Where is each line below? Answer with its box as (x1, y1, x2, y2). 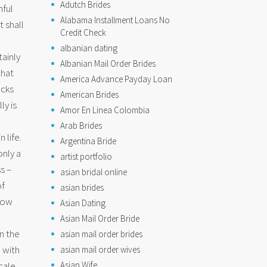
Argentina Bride (60, 135, 116, 147)
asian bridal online (60, 166, 127, 178)
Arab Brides (60, 120, 102, 131)
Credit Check (60, 27, 106, 38)
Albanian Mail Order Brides (60, 58, 156, 69)
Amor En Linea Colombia (60, 104, 150, 116)
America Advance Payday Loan (60, 73, 172, 85)
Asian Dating (60, 197, 105, 209)
